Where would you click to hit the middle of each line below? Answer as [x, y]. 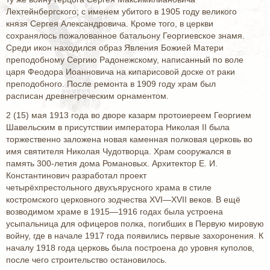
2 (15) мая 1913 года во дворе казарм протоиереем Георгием [129, 115]
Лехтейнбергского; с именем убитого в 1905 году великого [121, 11]
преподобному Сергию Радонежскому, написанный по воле [125, 60]
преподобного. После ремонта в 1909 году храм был [111, 84]
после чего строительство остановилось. [86, 260]
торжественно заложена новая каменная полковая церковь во [129, 139]
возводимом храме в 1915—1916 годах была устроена [115, 212]
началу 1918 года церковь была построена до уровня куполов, [130, 248]
